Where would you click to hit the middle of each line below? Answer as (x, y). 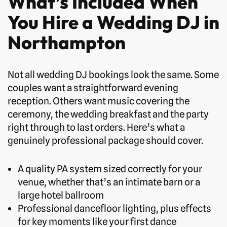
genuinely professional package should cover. (105, 140)
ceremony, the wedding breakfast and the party (108, 114)
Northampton (67, 42)
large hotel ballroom (61, 195)
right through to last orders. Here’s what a (96, 127)
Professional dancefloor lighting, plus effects (115, 208)
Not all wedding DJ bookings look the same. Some (113, 74)
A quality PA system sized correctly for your (110, 168)
